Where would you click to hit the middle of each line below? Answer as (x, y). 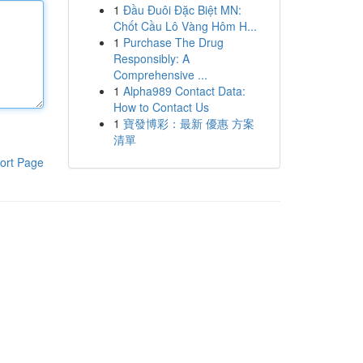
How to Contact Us (161, 107)
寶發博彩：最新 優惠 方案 (188, 123)
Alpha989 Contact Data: (184, 91)
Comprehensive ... (160, 75)
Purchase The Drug (173, 42)
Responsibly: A (151, 58)
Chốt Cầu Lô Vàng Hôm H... (185, 26)
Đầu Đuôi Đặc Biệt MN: (182, 10)
